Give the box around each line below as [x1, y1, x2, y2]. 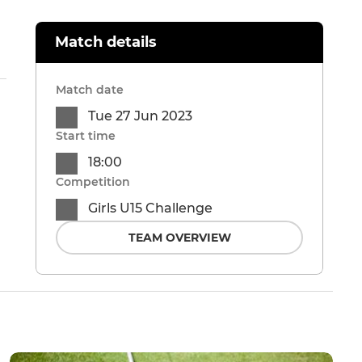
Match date [56, 82, 124, 98]
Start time [56, 128, 116, 144]
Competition [56, 175, 130, 190]
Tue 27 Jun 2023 [88, 108, 192, 124]
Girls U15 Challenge [88, 200, 213, 217]
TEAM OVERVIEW [128, 230, 231, 246]
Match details [55, 33, 157, 52]
